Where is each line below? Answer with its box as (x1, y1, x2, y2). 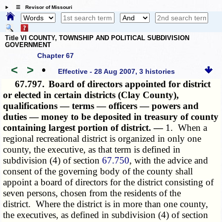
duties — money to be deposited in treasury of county (3, 111, 219, 122)
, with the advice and (129, 155, 209, 166)
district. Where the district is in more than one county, (3, 199, 209, 210)
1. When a (166, 122, 208, 133)
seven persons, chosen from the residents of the (3, 188, 181, 199)
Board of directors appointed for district (49, 79, 211, 90)
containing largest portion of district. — (3, 122, 166, 133)
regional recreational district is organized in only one (3, 133, 202, 144)
